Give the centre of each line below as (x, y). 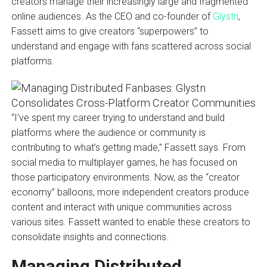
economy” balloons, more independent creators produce (130, 192)
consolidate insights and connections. (90, 237)
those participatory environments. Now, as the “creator (125, 177)
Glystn (225, 16)
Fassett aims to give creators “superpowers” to (110, 31)
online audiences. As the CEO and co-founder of (112, 16)
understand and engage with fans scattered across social (131, 46)
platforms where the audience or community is (108, 132)
